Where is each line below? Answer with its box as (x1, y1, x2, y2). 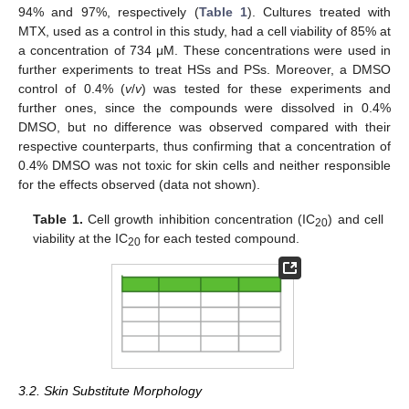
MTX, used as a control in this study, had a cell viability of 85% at (18, 23, 391, 38)
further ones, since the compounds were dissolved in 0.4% (18, 100, 391, 115)
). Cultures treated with (246, 4, 391, 19)
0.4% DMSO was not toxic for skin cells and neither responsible (18, 157, 391, 173)
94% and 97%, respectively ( (18, 4, 199, 19)
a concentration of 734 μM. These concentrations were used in (18, 42, 391, 58)
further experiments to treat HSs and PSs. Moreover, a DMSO (18, 61, 391, 77)
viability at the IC (33, 230, 129, 246)
